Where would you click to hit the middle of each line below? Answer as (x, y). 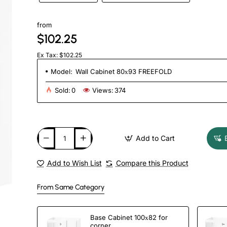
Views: (103, 90)
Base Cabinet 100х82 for (129, 218)
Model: (61, 71)
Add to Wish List (74, 163)
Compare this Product (152, 163)
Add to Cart (155, 138)
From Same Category (70, 187)
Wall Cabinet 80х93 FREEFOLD (123, 71)
